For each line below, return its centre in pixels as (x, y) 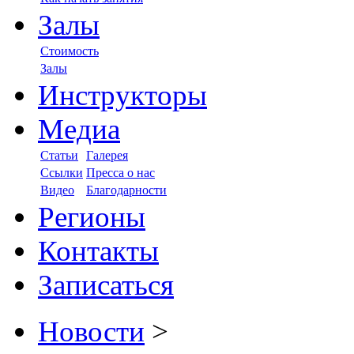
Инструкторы (122, 95)
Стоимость (70, 51)
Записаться (106, 285)
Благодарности (126, 190)
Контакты (98, 251)
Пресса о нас (121, 173)
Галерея (107, 155)
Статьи (59, 155)
